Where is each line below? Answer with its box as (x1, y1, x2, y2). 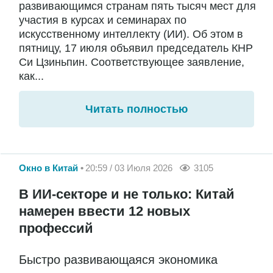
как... (19, 70, 44, 83)
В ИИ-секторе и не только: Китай (19, 186, 235, 202)
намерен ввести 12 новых (19, 203, 190, 219)
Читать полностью (85, 103, 188, 116)
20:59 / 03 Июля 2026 (85, 163, 172, 174)
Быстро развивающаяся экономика (19, 252, 218, 266)
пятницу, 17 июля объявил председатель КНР (19, 42, 253, 55)
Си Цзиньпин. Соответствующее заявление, (19, 56, 244, 69)
